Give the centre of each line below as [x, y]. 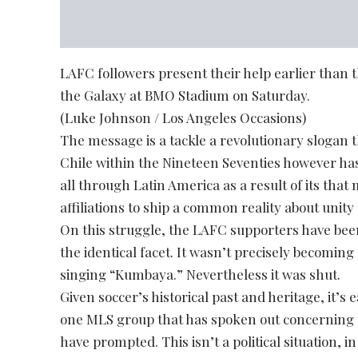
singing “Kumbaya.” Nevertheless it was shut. [201, 274]
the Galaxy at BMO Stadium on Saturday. [185, 95]
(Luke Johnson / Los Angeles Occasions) [183, 117]
